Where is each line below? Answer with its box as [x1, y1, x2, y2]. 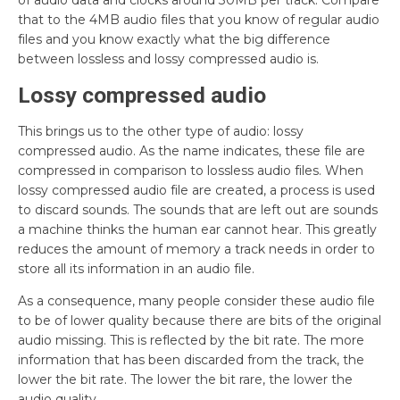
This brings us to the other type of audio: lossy [18, 123, 304, 139]
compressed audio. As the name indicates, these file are [18, 143, 365, 159]
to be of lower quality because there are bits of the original [18, 312, 381, 329]
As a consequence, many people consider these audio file [18, 293, 375, 309]
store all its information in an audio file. [18, 261, 254, 277]
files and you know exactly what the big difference [18, 31, 330, 47]
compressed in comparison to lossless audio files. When [18, 162, 363, 179]
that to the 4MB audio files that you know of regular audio [18, 12, 379, 28]
